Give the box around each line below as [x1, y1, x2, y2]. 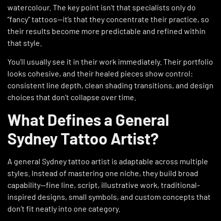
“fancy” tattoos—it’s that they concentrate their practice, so [7, 14, 209, 24]
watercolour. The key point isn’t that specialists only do [7, 2, 196, 12]
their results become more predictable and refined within [7, 26, 206, 36]
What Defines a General [7, 110, 169, 129]
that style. [7, 37, 42, 47]
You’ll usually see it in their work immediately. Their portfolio [7, 56, 213, 66]
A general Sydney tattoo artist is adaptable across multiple [7, 156, 208, 166]
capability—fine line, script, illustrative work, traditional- [7, 180, 200, 190]
